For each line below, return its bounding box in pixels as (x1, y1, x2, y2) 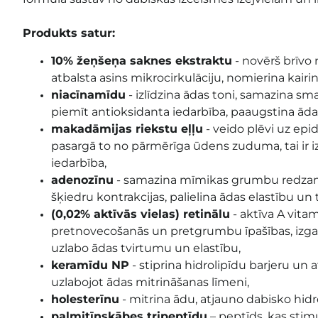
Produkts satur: (23, 26, 115, 40)
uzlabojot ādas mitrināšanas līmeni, (51, 275, 249, 289)
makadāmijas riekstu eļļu (51, 121, 203, 136)
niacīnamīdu (51, 87, 126, 102)
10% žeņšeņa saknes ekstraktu (51, 53, 232, 67)
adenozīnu (51, 172, 114, 187)
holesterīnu (51, 292, 119, 306)
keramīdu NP (51, 258, 129, 272)
